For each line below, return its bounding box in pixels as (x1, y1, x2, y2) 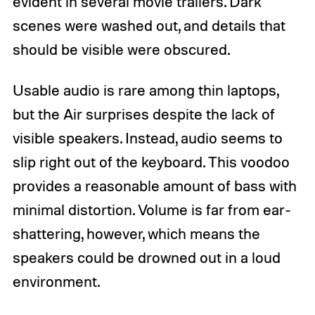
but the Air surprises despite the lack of (12, 104, 275, 123)
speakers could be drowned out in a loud (12, 247, 281, 266)
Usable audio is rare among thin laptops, (12, 80, 278, 99)
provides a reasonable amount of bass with (12, 176, 297, 195)
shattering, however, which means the (12, 224, 260, 243)
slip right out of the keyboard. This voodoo (12, 152, 290, 171)
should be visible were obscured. (12, 39, 230, 58)
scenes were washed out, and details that (12, 15, 285, 34)
